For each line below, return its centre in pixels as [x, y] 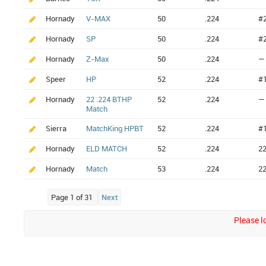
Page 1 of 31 [73, 197]
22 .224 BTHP [109, 99]
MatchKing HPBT [115, 129]
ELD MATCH [107, 149]
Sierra [56, 129]
